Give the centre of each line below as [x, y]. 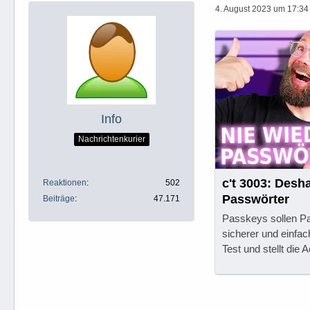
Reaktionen [65, 183]
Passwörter [256, 199]
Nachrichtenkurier [111, 139]
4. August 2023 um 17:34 [262, 9]
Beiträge [59, 199]
